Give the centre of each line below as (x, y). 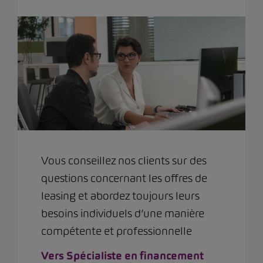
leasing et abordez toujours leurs (120, 195)
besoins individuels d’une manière (123, 213)
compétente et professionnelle (117, 231)
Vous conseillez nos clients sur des (124, 160)
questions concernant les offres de (124, 178)
